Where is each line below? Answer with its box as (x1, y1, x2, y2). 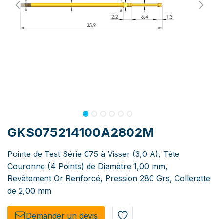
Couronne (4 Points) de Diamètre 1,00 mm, (7, 161, 168, 171)
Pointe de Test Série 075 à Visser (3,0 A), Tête (7, 149, 179, 159)
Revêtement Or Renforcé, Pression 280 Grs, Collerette (7, 174, 210, 183)
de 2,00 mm (7, 186, 51, 196)
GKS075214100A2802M (7, 125, 154, 140)
